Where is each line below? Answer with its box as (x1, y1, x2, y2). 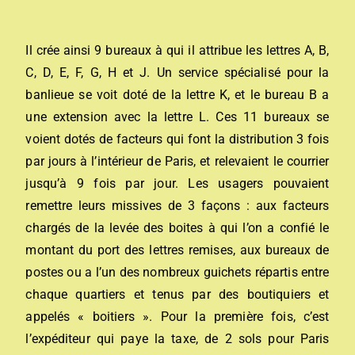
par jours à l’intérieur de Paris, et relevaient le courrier (25, 153, 330, 169)
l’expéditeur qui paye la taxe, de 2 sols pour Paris (25, 330, 330, 346)
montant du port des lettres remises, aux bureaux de (25, 242, 330, 258)
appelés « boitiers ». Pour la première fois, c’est (25, 308, 330, 324)
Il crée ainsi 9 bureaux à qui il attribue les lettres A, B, (25, 42, 330, 58)
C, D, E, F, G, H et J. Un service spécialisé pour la (25, 64, 330, 80)
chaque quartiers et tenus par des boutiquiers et (25, 286, 330, 302)
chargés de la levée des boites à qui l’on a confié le (25, 219, 330, 235)
